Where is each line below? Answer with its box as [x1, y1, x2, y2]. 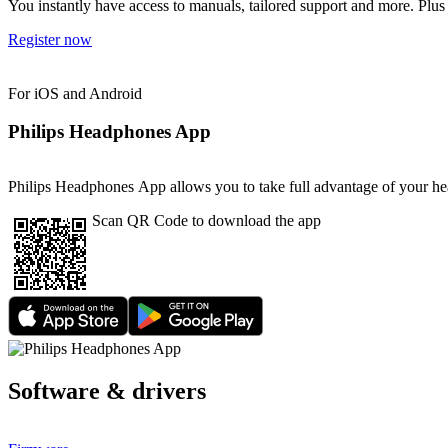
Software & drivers [8, 377, 206, 404]
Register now [8, 31, 92, 49]
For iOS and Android [8, 84, 142, 102]
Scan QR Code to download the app [92, 211, 321, 229]
